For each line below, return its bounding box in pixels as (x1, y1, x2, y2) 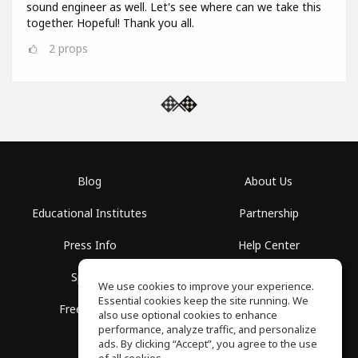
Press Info (62, 237, 117, 253)
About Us (245, 173, 292, 189)
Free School (58, 301, 121, 317)
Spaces (71, 269, 108, 285)
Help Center (237, 237, 300, 253)
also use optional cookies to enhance (98, 308, 277, 322)
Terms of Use (233, 269, 304, 285)
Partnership (238, 205, 299, 221)
